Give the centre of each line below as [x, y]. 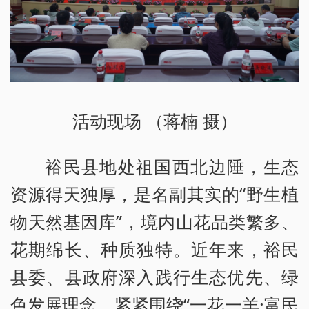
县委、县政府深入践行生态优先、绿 [154, 276]
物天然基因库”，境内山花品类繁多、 [154, 221]
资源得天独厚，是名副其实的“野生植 [154, 193]
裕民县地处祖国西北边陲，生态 [172, 166]
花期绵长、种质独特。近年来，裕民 [154, 249]
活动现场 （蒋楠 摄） [154, 120]
